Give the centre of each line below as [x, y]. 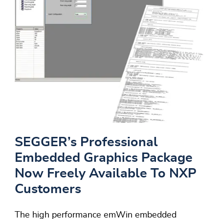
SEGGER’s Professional [86, 142]
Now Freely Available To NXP [106, 173]
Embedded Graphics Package [104, 157]
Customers [48, 189]
